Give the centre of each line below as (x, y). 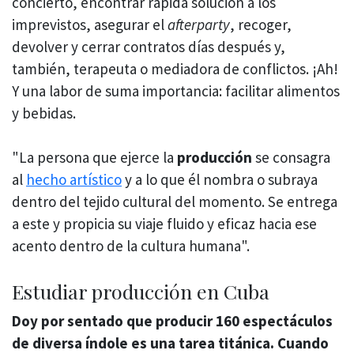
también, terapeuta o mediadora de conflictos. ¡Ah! (175, 68)
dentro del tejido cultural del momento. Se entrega (175, 202)
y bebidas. (44, 113)
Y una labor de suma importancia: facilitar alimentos (176, 90)
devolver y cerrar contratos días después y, (149, 46)
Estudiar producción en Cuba (141, 291)
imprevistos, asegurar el (90, 24)
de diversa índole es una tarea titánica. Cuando (170, 343)
